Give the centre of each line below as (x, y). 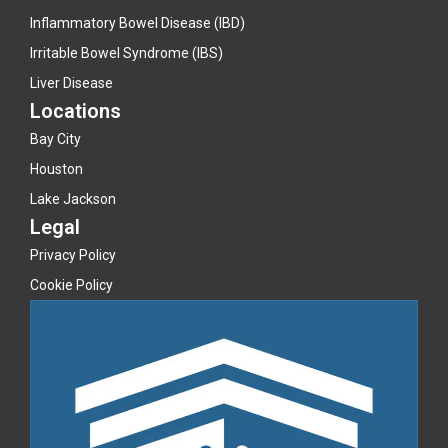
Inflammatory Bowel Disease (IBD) (137, 23)
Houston (56, 169)
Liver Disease (71, 83)
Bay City (55, 139)
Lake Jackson (73, 199)
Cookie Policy (71, 285)
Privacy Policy (73, 255)
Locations (75, 111)
